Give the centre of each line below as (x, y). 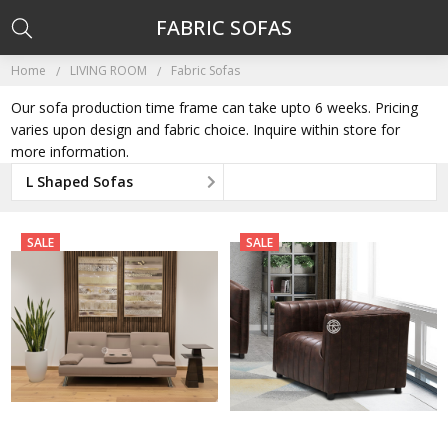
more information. (70, 151)
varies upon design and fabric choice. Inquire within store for (206, 129)
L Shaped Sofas (80, 181)
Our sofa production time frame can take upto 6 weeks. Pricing (215, 107)
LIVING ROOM (109, 70)
